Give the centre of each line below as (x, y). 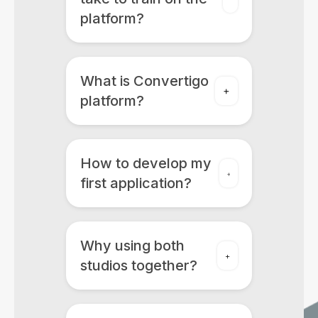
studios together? (138, 265)
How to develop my (146, 163)
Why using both (132, 246)
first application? (136, 183)
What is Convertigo (144, 81)
